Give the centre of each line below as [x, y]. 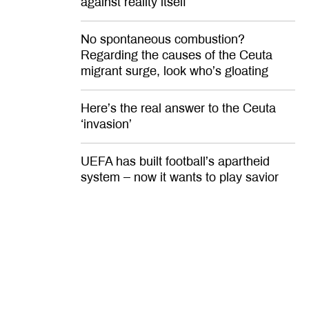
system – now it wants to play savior [180, 177]
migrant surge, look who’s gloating [175, 71]
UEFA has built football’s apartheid [175, 161]
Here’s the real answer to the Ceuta [178, 108]
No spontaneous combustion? [163, 39]
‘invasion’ [106, 124]
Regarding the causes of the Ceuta [177, 55]
